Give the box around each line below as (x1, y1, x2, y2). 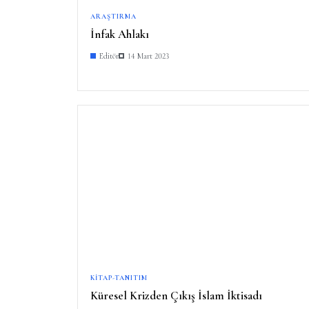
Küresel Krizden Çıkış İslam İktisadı (90, 288, 262, 303)
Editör (99, 50, 119, 61)
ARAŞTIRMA (90, 12, 137, 21)
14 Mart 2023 (128, 50, 169, 61)
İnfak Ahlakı (90, 26, 149, 41)
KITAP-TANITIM (90, 273, 148, 282)
